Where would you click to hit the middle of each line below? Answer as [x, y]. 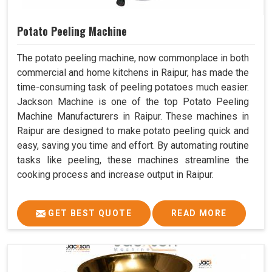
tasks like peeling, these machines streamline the [133, 160]
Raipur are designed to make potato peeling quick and [133, 131]
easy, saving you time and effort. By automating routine [133, 146]
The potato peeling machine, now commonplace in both [133, 58]
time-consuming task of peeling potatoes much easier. [133, 87]
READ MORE [199, 213]
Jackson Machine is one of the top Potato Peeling [133, 102]
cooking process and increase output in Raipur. [115, 175]
